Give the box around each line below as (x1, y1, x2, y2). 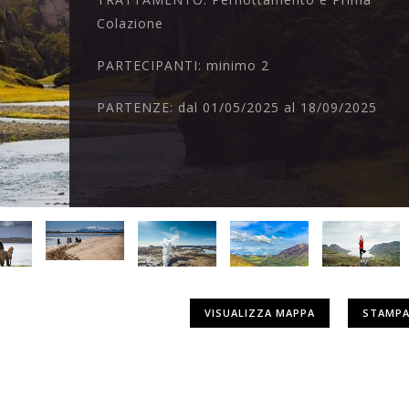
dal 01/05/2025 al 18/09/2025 (178, 99, 378, 117)
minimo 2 (206, 57, 270, 75)
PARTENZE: (97, 99, 179, 117)
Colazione (97, 15, 164, 33)
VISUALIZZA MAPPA (204, 305, 315, 320)
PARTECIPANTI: (97, 57, 207, 75)
